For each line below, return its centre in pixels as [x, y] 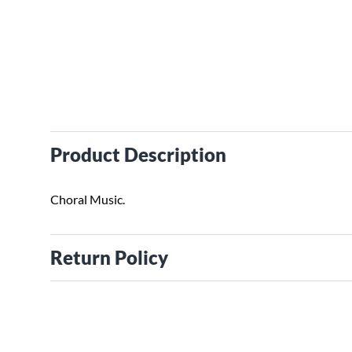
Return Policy [109, 257]
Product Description [138, 154]
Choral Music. [88, 199]
